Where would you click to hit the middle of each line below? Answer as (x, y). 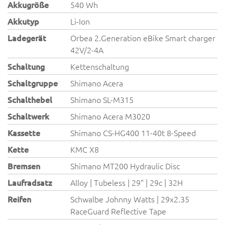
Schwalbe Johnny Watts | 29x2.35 (130, 199)
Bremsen (24, 166)
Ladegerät (27, 38)
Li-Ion (80, 21)
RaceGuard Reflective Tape (119, 211)
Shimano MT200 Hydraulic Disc (125, 166)
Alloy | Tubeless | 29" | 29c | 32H (127, 182)
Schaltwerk (28, 116)
